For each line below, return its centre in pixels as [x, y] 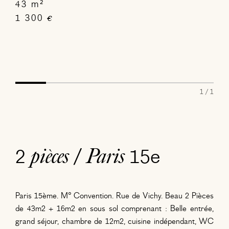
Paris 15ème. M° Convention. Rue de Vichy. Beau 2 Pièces [114, 196]
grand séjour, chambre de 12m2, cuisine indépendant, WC [114, 221]
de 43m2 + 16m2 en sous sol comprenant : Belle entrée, [114, 209]
